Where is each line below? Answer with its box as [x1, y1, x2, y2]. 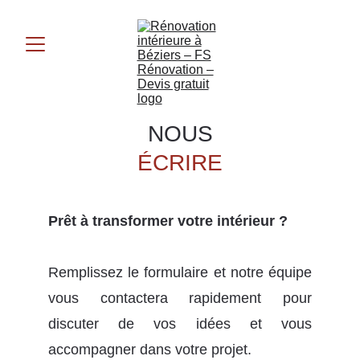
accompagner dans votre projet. [48, 342, 252, 358]
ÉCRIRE [137, 150, 223, 175]
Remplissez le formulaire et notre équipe [48, 264, 312, 280]
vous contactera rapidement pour [48, 290, 312, 306]
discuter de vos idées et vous [48, 316, 312, 332]
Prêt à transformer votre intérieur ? [48, 213, 288, 229]
